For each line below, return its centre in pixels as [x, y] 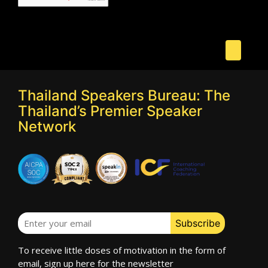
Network [47, 127]
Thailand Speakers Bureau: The [124, 95]
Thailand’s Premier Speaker [110, 111]
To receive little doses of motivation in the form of [122, 250]
